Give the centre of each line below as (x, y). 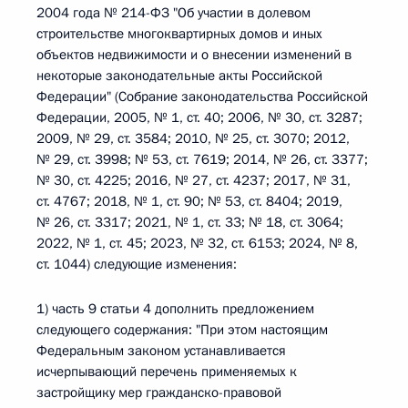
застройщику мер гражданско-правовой (159, 393)
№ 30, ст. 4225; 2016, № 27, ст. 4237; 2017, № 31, (194, 180)
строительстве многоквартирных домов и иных (179, 34)
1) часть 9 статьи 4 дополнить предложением (175, 309)
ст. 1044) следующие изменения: (137, 264)
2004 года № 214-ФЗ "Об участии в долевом (173, 13)
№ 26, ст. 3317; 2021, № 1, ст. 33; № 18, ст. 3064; (190, 222)
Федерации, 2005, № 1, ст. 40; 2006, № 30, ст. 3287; (199, 117)
